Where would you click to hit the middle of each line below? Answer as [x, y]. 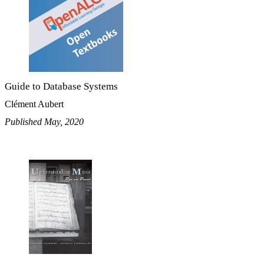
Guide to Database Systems [61, 87]
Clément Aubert [34, 104]
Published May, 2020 [44, 122]
